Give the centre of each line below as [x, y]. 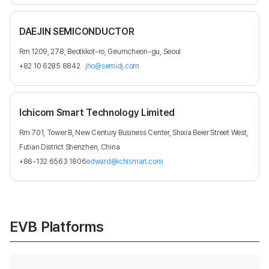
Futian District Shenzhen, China [70, 147]
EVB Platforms [57, 227]
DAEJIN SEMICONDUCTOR [77, 32]
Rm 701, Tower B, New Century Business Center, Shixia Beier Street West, [134, 133]
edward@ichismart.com [125, 162]
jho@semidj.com [113, 66]
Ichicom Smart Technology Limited [97, 113]
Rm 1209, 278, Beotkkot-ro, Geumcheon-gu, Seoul [100, 52]
